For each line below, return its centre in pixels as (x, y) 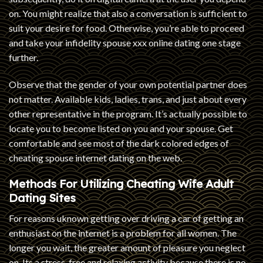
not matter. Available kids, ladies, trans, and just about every (128, 99)
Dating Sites (42, 198)
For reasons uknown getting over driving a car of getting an (126, 218)
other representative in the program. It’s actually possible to (128, 113)
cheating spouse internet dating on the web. (95, 157)
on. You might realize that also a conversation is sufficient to (128, 13)
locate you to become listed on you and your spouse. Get (121, 128)
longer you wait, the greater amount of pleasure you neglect (127, 247)
